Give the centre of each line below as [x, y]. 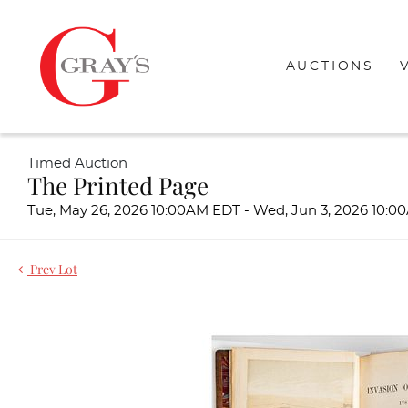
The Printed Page [118, 185]
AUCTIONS [330, 66]
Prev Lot [52, 269]
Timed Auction [77, 163]
